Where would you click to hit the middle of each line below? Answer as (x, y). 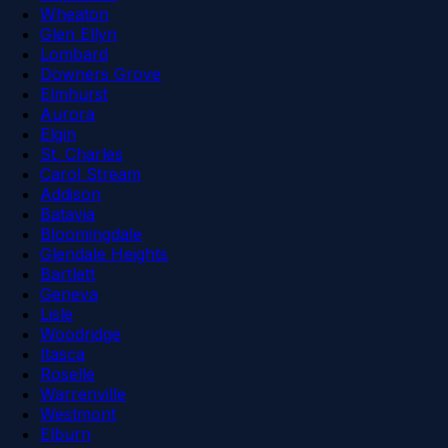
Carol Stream (90, 174)
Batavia (67, 214)
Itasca (62, 354)
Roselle (67, 374)
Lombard (74, 54)
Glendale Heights (104, 254)
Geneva (69, 294)
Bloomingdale (91, 234)
